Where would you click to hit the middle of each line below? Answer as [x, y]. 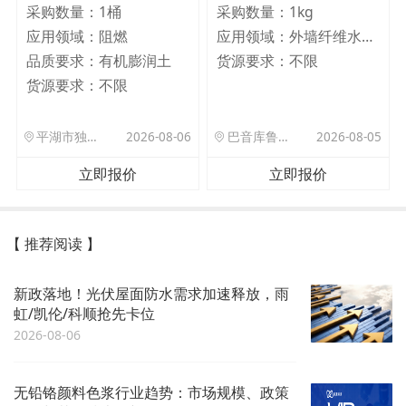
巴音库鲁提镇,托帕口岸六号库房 [283, 137]
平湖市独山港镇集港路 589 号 [92, 137]
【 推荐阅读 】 [53, 243]
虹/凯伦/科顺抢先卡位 [84, 313]
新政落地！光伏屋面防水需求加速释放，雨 [151, 293]
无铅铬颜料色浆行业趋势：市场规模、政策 [151, 392]
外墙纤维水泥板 [367, 36]
